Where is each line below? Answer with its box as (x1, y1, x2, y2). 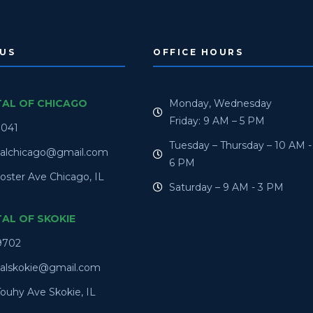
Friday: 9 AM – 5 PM (168, 114, 265, 127)
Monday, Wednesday (168, 96, 272, 110)
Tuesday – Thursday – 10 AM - (168, 138, 312, 152)
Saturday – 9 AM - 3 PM (168, 180, 284, 194)
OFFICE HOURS (153, 46, 244, 57)
